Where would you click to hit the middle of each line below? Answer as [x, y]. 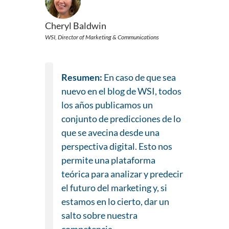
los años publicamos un [107, 105]
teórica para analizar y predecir [122, 174]
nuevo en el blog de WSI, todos [121, 91]
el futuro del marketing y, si [114, 188]
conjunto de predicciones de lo [121, 119]
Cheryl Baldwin [76, 26]
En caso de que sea [140, 77]
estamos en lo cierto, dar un [115, 202]
